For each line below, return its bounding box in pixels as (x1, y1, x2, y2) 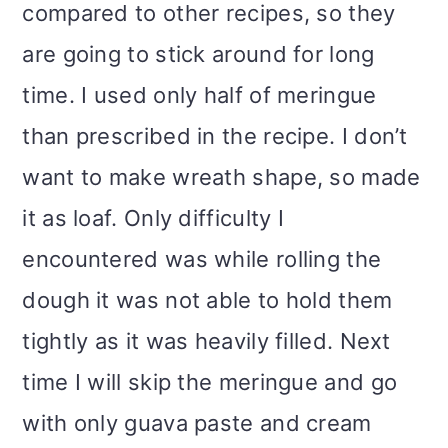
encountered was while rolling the (22, 246, 382, 273)
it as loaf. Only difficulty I (22, 205, 285, 232)
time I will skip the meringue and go (22, 369, 398, 396)
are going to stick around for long (22, 41, 375, 68)
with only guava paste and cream (22, 410, 372, 437)
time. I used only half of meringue (22, 82, 377, 109)
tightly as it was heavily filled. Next (22, 328, 391, 355)
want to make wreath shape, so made (22, 164, 421, 191)
